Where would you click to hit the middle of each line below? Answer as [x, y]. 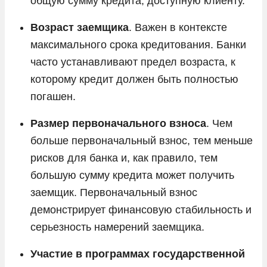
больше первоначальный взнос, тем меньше [142, 140]
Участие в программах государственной [138, 254]
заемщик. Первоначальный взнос [114, 192]
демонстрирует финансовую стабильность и [141, 209]
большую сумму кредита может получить [132, 175]
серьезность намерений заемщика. [117, 227]
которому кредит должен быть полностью [134, 79]
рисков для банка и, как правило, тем [124, 158]
